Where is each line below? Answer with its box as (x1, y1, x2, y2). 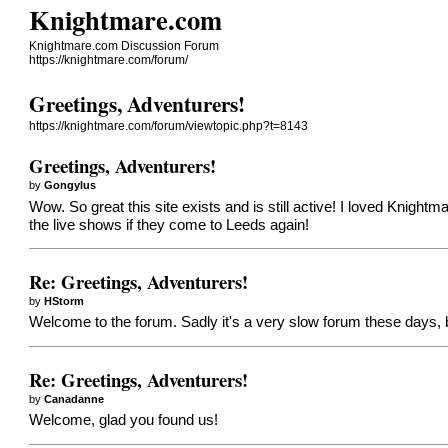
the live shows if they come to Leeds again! (29, 216, 310, 233)
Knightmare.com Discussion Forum (29, 39, 220, 53)
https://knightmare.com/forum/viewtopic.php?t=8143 (29, 119, 309, 134)
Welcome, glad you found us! (29, 412, 219, 429)
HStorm (44, 294, 85, 307)
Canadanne (44, 392, 105, 405)
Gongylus (44, 178, 97, 191)
